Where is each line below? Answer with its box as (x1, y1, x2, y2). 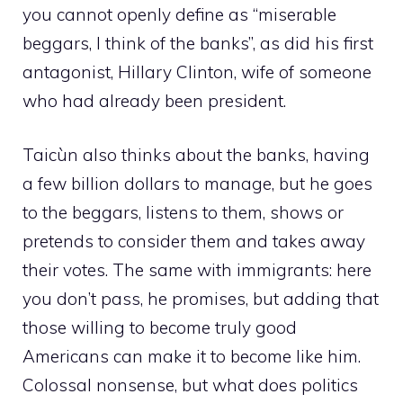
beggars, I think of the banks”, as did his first (22, 31, 373, 54)
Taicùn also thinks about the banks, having (22, 144, 370, 166)
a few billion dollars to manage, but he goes (22, 173, 372, 195)
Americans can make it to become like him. (22, 345, 361, 368)
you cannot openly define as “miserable (22, 3, 336, 25)
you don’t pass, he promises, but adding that (22, 288, 379, 310)
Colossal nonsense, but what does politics (22, 374, 358, 397)
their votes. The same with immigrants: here (22, 259, 372, 282)
